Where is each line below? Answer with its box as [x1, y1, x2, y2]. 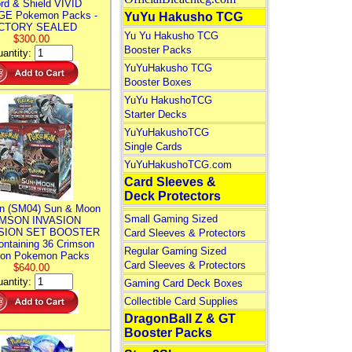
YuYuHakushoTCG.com [123, 159, 232, 170]
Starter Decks [123, 108, 187, 120]
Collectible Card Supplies [123, 295, 238, 307]
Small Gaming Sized [123, 213, 218, 225]
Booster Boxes [123, 76, 192, 88]
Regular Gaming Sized [123, 245, 226, 257]
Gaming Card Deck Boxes [123, 277, 243, 289]
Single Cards [123, 141, 182, 152]
